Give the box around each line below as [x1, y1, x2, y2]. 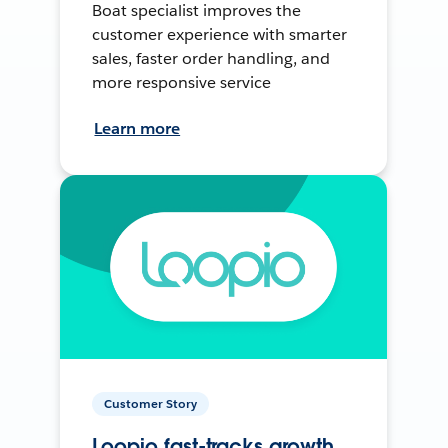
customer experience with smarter [92, 23, 347, 45]
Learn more [94, 117, 181, 139]
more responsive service [92, 71, 272, 93]
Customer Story [104, 394, 198, 412]
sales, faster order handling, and [92, 47, 330, 69]
